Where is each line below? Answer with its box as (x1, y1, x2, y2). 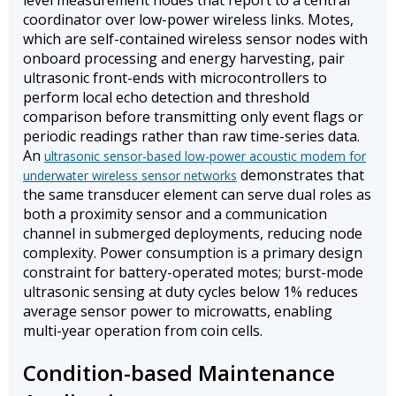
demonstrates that (237, 165, 364, 186)
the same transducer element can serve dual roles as (23, 185, 371, 205)
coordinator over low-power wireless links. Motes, (23, 10, 354, 30)
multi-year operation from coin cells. (23, 321, 263, 341)
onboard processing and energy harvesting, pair (23, 49, 345, 69)
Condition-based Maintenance (23, 358, 335, 388)
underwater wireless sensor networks (23, 167, 237, 185)
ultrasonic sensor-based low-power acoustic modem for (44, 148, 366, 165)
